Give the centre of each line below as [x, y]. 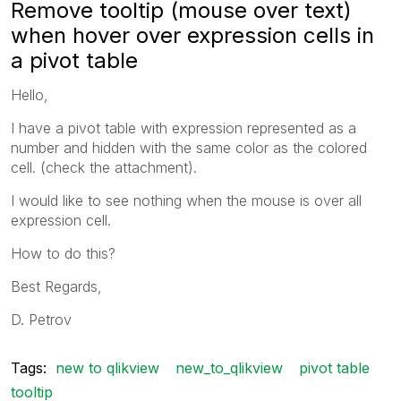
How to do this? [63, 253]
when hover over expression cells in [192, 35]
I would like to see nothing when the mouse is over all [186, 200]
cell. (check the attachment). [104, 167]
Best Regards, [56, 286]
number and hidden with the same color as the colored [189, 147]
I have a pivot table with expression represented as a [183, 128]
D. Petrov [41, 319]
